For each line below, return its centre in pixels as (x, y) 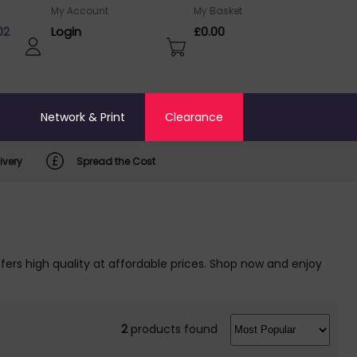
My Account (80, 11)
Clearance (194, 117)
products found (173, 329)
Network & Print (83, 117)
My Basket (218, 11)
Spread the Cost (116, 161)
